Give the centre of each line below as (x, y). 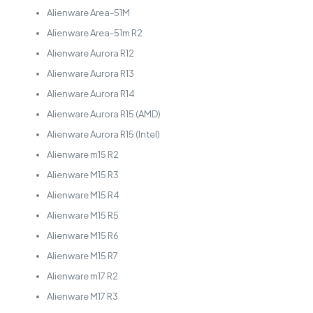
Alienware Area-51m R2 (94, 33)
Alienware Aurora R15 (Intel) (103, 134)
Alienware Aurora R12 (90, 53)
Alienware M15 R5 (82, 216)
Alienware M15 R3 (82, 175)
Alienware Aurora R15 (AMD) (103, 114)
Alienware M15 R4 (83, 195)
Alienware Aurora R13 (90, 74)
